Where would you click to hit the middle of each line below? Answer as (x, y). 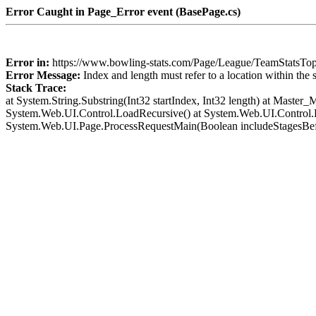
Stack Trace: (36, 88)
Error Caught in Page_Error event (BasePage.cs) (123, 12)
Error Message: (44, 75)
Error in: (29, 62)
